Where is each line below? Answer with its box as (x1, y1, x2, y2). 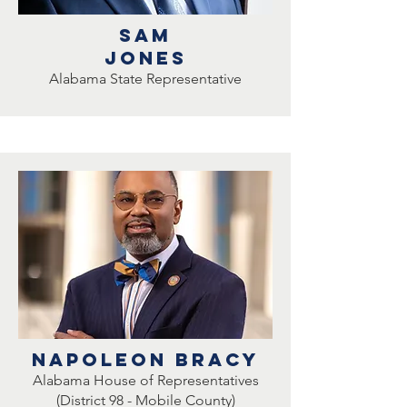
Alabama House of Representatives (32, 372, 259, 389)
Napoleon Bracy (32, 348, 259, 371)
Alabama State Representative (49, 70, 242, 87)
